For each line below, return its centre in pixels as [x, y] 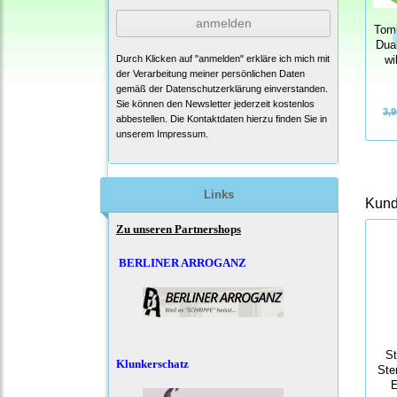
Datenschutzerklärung [214, 88]
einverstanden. [295, 88]
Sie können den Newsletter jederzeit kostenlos [215, 103]
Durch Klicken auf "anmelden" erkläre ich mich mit [223, 58]
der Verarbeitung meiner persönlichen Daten [210, 73]
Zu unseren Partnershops [179, 229]
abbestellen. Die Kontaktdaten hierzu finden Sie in [222, 118]
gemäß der [141, 88]
